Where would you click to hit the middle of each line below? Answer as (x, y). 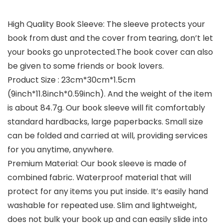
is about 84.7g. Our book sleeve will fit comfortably (106, 108)
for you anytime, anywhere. (60, 149)
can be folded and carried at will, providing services (108, 135)
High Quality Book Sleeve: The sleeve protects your (106, 24)
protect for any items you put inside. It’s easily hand (108, 191)
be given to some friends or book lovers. (86, 66)
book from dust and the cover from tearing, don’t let (110, 38)
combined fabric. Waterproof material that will (99, 177)
